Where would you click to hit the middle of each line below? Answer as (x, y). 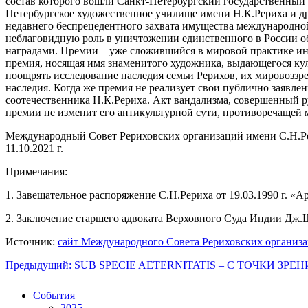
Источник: (32, 241)
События (54, 295)
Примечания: (36, 171)
